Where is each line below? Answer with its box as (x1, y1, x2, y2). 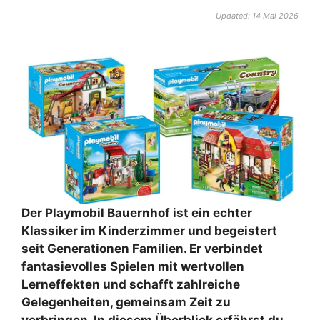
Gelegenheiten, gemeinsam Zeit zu (21, 295, 231, 310)
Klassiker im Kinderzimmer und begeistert (21, 224, 277, 239)
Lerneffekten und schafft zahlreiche (21, 277, 240, 292)
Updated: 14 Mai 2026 (216, 10, 299, 21)
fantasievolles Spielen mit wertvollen (21, 259, 244, 274)
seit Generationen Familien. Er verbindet (21, 241, 263, 256)
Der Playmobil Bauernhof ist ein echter (21, 206, 252, 221)
